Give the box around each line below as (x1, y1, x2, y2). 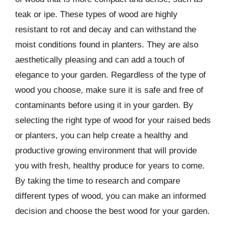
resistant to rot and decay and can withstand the (15, 24, 196, 34)
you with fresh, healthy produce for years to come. (15, 160, 205, 171)
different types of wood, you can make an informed (15, 191, 206, 201)
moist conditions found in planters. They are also (15, 39, 198, 49)
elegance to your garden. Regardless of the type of (15, 70, 206, 80)
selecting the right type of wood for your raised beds (15, 115, 211, 125)
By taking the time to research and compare (15, 176, 180, 186)
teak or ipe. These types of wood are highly (15, 9, 178, 19)
